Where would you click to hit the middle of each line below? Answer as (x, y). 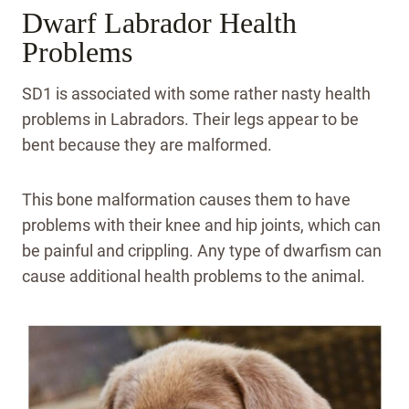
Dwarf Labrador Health (159, 22)
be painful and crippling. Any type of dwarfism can (202, 250)
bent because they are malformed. (147, 144)
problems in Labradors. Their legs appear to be (190, 119)
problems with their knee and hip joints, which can (201, 225)
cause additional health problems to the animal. (194, 276)
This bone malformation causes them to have (186, 199)
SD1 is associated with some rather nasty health (196, 93)
